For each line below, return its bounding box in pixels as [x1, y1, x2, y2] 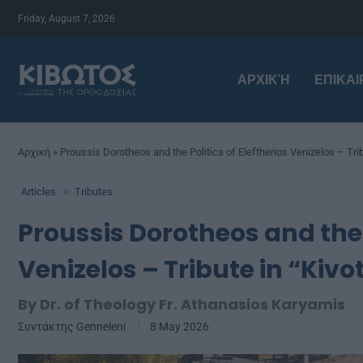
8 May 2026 [150, 320, 209, 333]
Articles [21, 186, 56, 198]
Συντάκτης [18, 320, 76, 333]
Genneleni [76, 320, 126, 333]
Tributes [75, 186, 113, 198]
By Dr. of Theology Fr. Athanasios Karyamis [18, 294, 345, 314]
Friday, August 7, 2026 [18, 13, 115, 24]
